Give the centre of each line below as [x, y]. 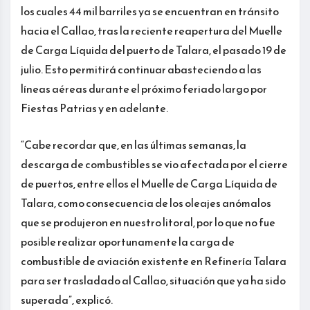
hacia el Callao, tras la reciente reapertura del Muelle [152, 30]
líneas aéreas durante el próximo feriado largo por [144, 88]
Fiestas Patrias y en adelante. [94, 108]
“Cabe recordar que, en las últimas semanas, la [134, 144]
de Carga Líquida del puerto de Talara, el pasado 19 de [154, 49]
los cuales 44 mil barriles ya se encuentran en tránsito [150, 11]
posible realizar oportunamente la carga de [128, 241]
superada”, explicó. [67, 299]
